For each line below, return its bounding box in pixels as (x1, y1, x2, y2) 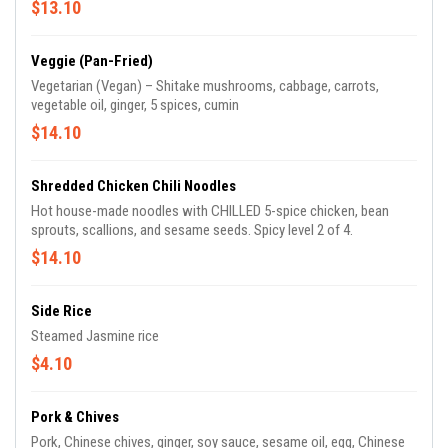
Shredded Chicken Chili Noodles (31, 177, 236, 196)
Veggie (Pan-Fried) (31, 52, 153, 71)
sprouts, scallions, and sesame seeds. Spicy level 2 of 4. (31, 221, 353, 240)
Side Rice (31, 302, 92, 321)
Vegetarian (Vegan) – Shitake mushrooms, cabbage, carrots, (31, 77, 379, 96)
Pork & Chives (31, 408, 119, 427)
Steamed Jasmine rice (31, 327, 159, 346)
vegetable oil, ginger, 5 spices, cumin (31, 96, 239, 115)
